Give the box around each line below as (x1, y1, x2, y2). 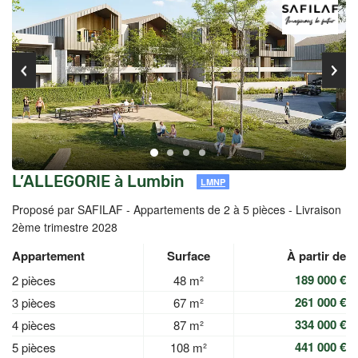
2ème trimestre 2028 (12, 219, 117, 235)
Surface (167, 247, 210, 265)
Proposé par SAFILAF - (12, 201, 133, 217)
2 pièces (12, 272, 56, 288)
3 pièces (12, 294, 56, 311)
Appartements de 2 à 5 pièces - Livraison (133, 201, 341, 217)
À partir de (287, 247, 346, 265)
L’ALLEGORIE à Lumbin (12, 172, 185, 191)
